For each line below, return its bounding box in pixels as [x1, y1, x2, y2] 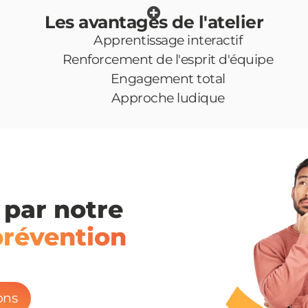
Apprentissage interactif [93, 32, 242, 48]
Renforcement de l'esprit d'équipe [62, 52, 274, 67]
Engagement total [110, 71, 225, 87]
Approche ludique [111, 90, 225, 106]
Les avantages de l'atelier [45, 12, 263, 32]
